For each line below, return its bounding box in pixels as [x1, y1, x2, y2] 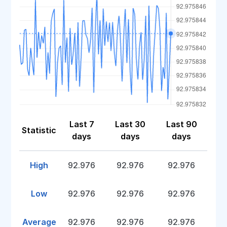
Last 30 [115, 119, 145, 129]
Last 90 [166, 119, 197, 129]
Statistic [22, 125, 57, 135]
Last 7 [69, 119, 94, 129]
